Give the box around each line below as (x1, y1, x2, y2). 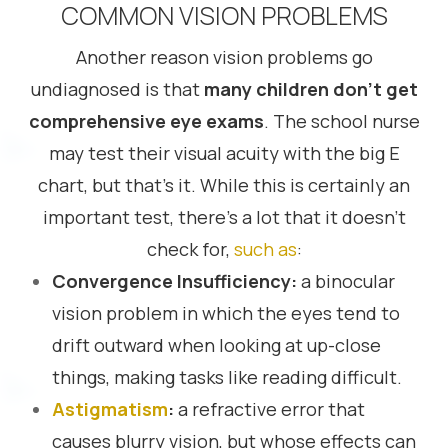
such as (233, 237, 297, 261)
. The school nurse (263, 109, 420, 133)
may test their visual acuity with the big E (48, 141, 400, 165)
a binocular (297, 269, 396, 293)
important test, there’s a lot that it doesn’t (42, 205, 406, 229)
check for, (146, 237, 234, 261)
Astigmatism (52, 397, 169, 421)
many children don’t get (203, 77, 418, 101)
